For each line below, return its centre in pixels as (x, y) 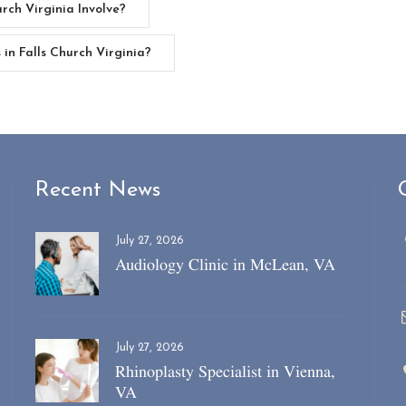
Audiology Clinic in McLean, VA (225, 265)
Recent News (98, 191)
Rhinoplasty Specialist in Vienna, (225, 372)
